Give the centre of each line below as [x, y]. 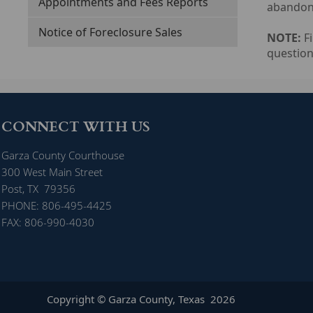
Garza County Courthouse [63, 155]
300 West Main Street [52, 172]
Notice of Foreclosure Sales [111, 32]
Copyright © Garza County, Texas [129, 299]
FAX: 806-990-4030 [48, 222]
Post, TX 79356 [38, 189]
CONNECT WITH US [76, 126]
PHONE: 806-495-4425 [57, 205]
